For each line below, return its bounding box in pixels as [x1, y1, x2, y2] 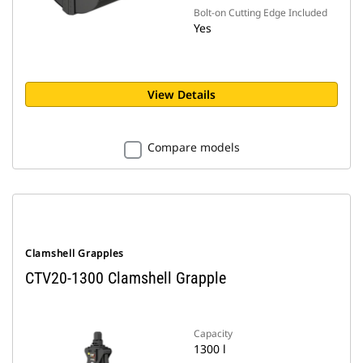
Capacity [194, 327, 233, 340]
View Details [147, 87, 216, 102]
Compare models [147, 139, 240, 155]
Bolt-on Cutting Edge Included [194, 6, 327, 19]
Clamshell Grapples [25, 246, 124, 260]
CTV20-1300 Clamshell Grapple [25, 268, 226, 288]
